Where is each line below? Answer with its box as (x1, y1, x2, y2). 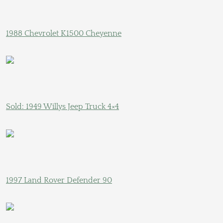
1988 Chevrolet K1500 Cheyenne (6, 28, 121, 38)
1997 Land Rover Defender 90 (6, 175, 112, 185)
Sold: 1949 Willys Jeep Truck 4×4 (6, 102, 119, 111)
